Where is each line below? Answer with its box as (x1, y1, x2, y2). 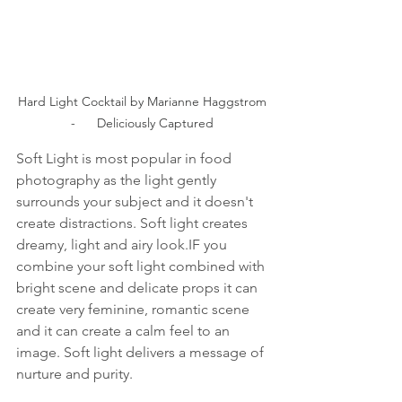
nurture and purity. (16, 364, 133, 382)
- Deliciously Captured (70, 114, 217, 131)
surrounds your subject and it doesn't (16, 192, 257, 210)
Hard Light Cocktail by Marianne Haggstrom (17, 92, 270, 109)
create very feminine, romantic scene (16, 300, 253, 318)
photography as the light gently (16, 170, 220, 188)
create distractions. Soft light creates (16, 214, 251, 232)
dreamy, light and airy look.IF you (16, 235, 231, 253)
